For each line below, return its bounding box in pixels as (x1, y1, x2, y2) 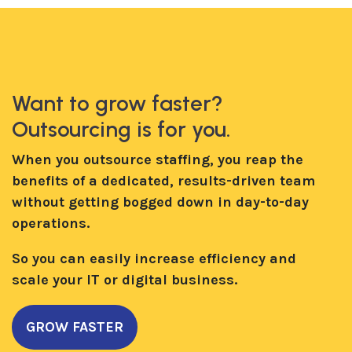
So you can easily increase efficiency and (12, 249, 296, 267)
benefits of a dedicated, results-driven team (12, 171, 315, 189)
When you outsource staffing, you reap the (12, 150, 303, 168)
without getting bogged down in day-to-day (12, 192, 309, 211)
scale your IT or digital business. (12, 270, 237, 288)
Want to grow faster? (12, 90, 223, 116)
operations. (12, 214, 90, 232)
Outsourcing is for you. (12, 115, 231, 142)
